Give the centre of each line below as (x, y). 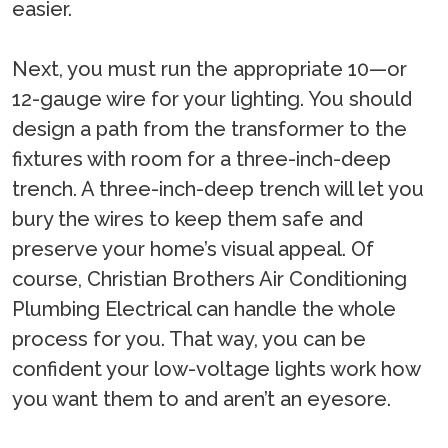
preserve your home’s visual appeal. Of (193, 249)
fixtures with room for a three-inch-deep (201, 159)
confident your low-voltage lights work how (216, 369)
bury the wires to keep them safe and (187, 219)
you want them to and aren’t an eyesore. (201, 399)
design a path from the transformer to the (209, 129)
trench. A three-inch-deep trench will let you (218, 189)
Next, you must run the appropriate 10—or (209, 69)
